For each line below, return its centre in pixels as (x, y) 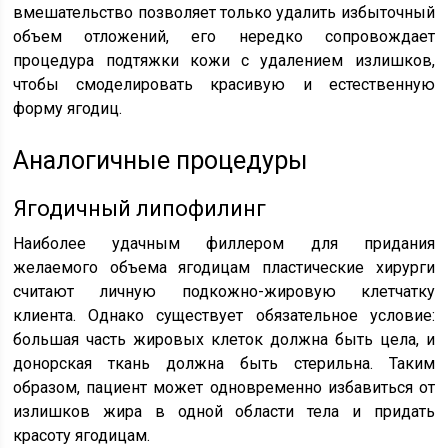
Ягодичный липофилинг (140, 208)
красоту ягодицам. (82, 435)
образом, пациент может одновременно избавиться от (224, 387)
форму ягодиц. (68, 108)
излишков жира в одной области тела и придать (224, 411)
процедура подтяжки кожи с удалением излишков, (224, 60)
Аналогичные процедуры (161, 160)
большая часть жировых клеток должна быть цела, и (224, 339)
